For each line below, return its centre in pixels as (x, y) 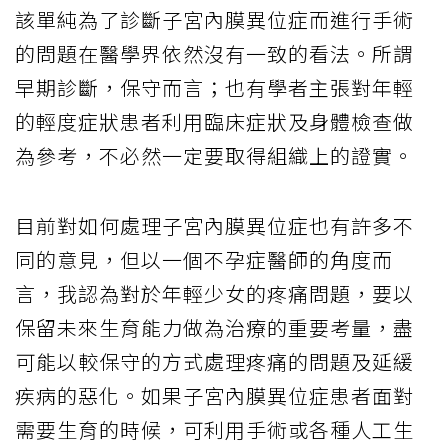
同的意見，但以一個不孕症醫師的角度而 (204, 260)
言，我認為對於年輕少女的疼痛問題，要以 (214, 294)
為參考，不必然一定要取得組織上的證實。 (214, 156)
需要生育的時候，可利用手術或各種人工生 (214, 430)
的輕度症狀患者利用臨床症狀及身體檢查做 (214, 122)
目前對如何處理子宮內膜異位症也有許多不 (214, 226)
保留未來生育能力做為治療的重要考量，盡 (214, 328)
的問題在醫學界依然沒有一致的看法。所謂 (214, 54)
